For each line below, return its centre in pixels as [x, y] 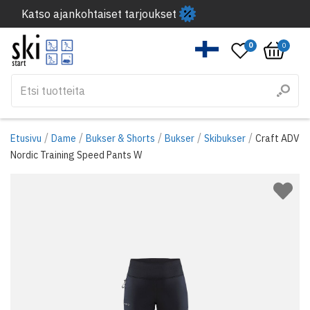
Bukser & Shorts [120, 138]
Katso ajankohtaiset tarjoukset [99, 14]
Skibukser [225, 138]
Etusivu [26, 138]
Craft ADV [277, 138]
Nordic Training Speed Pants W [76, 155]
